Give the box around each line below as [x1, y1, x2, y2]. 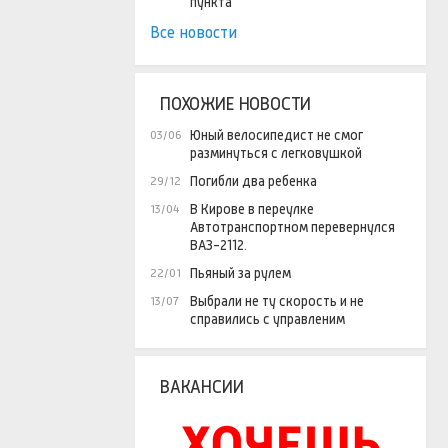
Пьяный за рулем [190, 265, 291, 282]
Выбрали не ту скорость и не [190, 293, 364, 310]
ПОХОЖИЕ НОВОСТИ [160, 94, 312, 115]
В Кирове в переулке [190, 201, 314, 218]
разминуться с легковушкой [190, 145, 362, 162]
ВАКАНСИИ [160, 377, 244, 398]
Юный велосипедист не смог [190, 127, 363, 144]
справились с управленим [190, 311, 345, 328]
